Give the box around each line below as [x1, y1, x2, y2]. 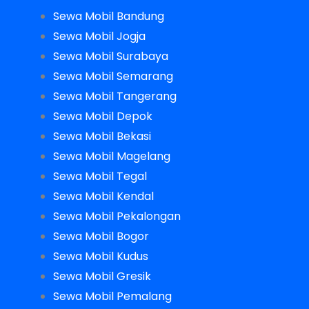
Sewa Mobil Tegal [52, 168, 147, 184]
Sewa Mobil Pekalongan [52, 208, 181, 224]
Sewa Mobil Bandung [52, 8, 164, 24]
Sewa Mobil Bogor [52, 228, 149, 244]
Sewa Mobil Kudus [52, 248, 148, 264]
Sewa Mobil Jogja [52, 28, 146, 44]
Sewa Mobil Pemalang [52, 288, 172, 304]
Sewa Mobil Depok [52, 108, 152, 124]
